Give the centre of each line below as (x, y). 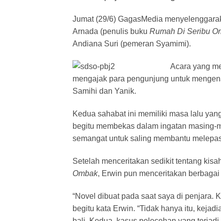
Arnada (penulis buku (111, 32)
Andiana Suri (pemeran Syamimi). (132, 44)
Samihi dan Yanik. (104, 91)
